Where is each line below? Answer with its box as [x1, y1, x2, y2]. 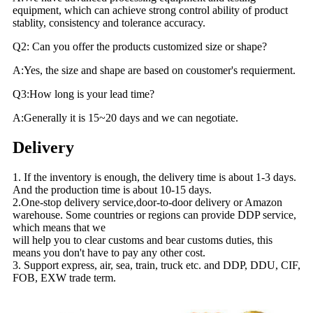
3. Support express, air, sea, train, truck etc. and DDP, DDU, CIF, [13, 259, 300, 271]
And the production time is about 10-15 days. [13, 183, 212, 196]
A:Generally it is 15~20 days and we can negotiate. [13, 111, 238, 124]
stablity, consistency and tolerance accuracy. [13, 16, 205, 29]
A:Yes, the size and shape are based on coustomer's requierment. [13, 64, 296, 76]
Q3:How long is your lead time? [13, 87, 154, 100]
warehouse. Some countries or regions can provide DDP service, [13, 208, 296, 221]
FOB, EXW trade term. [13, 271, 116, 284]
